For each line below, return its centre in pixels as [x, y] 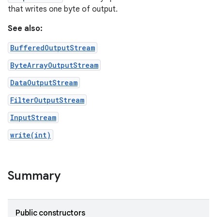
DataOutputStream [44, 83]
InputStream [33, 117]
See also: [25, 29]
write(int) [31, 135]
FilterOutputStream [47, 100]
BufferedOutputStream [53, 48]
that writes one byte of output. [63, 9]
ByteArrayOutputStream [54, 65]
